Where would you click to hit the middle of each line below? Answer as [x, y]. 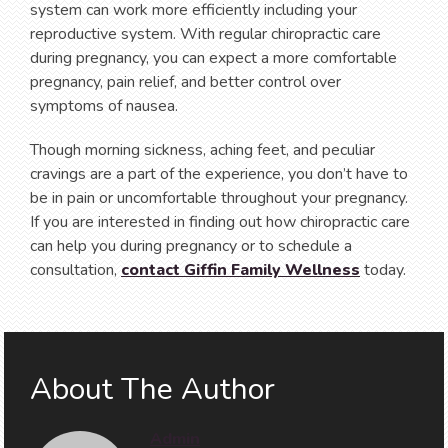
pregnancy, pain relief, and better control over [185, 81]
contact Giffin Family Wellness [240, 269]
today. [383, 269]
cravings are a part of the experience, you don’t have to [219, 173]
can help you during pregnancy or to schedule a [191, 245]
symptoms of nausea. [104, 105]
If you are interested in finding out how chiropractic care [220, 221]
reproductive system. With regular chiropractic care [205, 33]
